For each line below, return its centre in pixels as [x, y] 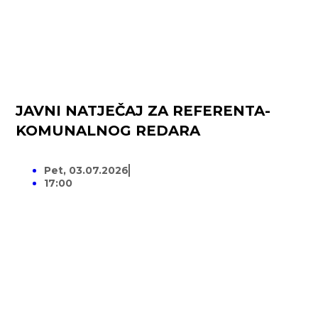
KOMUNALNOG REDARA [108, 131]
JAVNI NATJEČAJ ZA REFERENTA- [143, 111]
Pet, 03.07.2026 [87, 171]
